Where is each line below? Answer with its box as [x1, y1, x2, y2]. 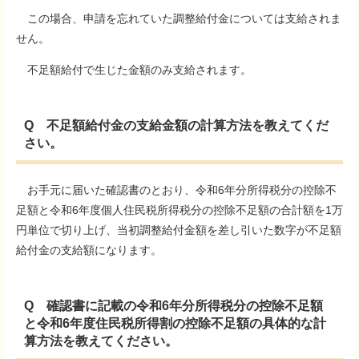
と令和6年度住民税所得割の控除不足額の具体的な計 [24, 317, 326, 330]
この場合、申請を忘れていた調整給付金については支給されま [16, 12, 341, 25]
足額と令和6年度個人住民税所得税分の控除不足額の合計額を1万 [16, 204, 343, 216]
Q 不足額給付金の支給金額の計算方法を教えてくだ [24, 119, 329, 132]
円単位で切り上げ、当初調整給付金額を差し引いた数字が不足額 [16, 224, 341, 236]
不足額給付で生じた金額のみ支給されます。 [16, 63, 252, 76]
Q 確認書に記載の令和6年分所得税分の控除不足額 [24, 299, 323, 313]
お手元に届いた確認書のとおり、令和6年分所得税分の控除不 [16, 184, 337, 196]
